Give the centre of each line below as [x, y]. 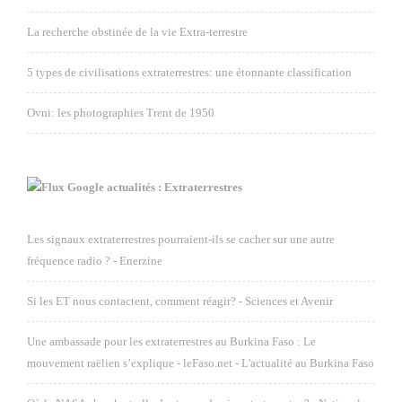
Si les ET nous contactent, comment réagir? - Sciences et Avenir [180, 301]
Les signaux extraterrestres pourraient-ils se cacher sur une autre [181, 239]
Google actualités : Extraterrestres [155, 187]
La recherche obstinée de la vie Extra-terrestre [137, 32]
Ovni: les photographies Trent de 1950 [121, 113]
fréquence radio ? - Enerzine [95, 261]
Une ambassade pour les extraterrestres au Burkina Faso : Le [171, 341]
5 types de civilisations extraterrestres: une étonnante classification [189, 72]
